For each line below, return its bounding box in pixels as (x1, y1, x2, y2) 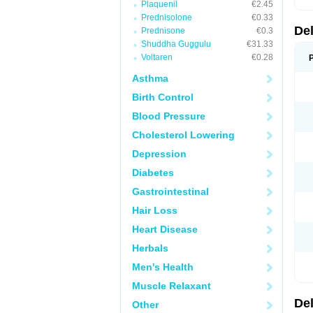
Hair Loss (132, 205, 177, 216)
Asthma (132, 73, 168, 84)
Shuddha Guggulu (141, 39, 211, 49)
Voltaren (141, 52, 173, 62)
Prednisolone (141, 13, 192, 22)
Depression (132, 148, 187, 159)
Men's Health (132, 261, 194, 272)
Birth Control (132, 92, 194, 103)
